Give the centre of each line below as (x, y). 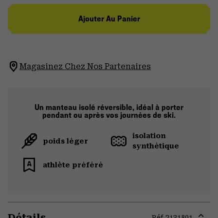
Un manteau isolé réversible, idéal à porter (109, 108)
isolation (149, 136)
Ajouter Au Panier (109, 19)
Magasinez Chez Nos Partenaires (85, 67)
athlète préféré (73, 165)
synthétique (156, 146)
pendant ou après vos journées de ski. (109, 115)
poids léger (65, 141)
